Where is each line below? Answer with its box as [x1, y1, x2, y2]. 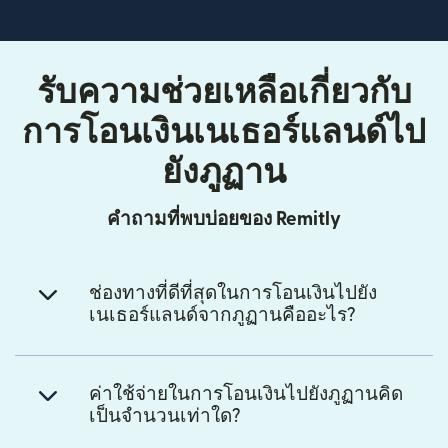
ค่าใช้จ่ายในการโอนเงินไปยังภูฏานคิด [89, 384, 403, 404]
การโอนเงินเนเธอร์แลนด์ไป [22, 115, 426, 149]
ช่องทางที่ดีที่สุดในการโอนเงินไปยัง [89, 283, 377, 303]
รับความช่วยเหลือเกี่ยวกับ [36, 75, 412, 109]
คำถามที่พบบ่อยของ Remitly [107, 209, 341, 229]
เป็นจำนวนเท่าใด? [89, 406, 241, 426]
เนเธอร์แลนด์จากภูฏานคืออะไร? [89, 305, 356, 325]
